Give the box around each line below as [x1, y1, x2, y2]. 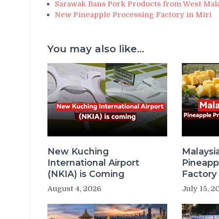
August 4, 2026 [47, 184, 101, 193]
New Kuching [47, 146, 109, 157]
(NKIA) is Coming [47, 168, 125, 179]
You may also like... [47, 43, 144, 55]
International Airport [47, 157, 139, 168]
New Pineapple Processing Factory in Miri [55, 10, 212, 19]
